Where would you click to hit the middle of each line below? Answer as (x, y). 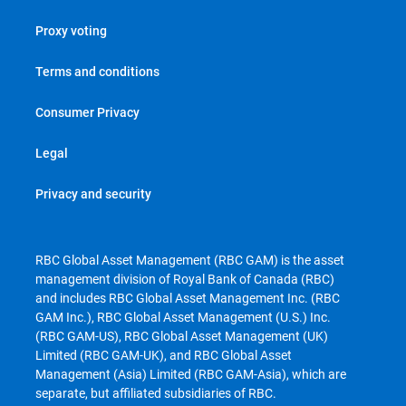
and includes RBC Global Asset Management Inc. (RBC (188, 298)
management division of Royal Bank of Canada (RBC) (185, 279)
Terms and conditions (97, 71)
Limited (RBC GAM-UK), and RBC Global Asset (164, 355)
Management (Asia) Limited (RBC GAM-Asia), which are (191, 374)
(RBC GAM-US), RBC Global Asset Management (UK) (182, 336)
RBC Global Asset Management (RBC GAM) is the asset (190, 260)
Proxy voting (71, 30)
